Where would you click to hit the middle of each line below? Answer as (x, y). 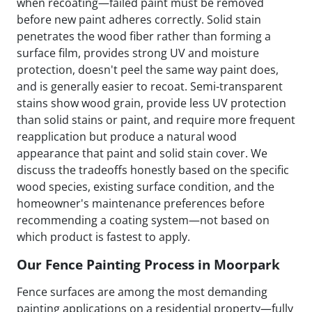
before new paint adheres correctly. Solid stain (139, 20)
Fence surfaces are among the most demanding (142, 292)
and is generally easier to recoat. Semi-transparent (150, 87)
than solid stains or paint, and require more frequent (156, 120)
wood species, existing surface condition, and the (146, 187)
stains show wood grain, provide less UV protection (151, 103)
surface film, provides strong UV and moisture (138, 53)
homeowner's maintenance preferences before (141, 204)
